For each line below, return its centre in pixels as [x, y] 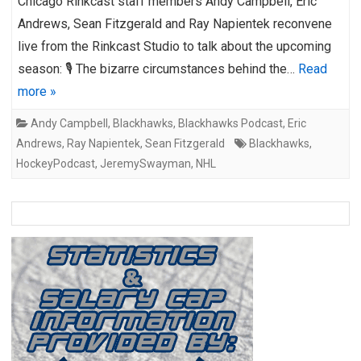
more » [37, 91]
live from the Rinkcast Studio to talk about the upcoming [174, 46]
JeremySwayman [145, 163]
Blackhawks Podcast [230, 123]
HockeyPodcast [56, 163]
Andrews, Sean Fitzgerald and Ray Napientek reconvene [175, 23]
